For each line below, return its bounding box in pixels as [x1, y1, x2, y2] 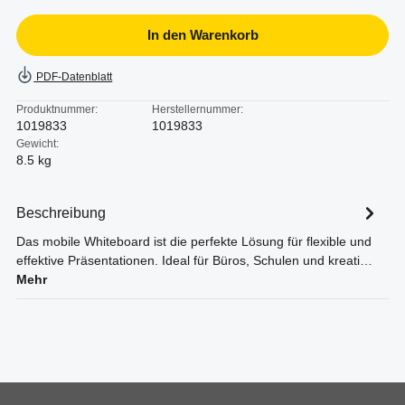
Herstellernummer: [152, 103, 243, 116]
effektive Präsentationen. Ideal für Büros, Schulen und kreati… [16, 253, 372, 268]
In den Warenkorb [146, 28, 259, 42]
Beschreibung [16, 204, 106, 221]
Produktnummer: [16, 103, 98, 116]
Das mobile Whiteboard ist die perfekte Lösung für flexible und [16, 234, 372, 250]
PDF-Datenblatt [33, 71, 113, 84]
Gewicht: [16, 137, 59, 150]
